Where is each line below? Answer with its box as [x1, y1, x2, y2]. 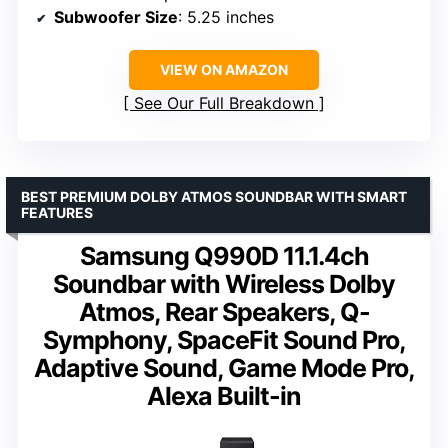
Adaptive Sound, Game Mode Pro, [33, 353, 415, 384]
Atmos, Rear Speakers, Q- [78, 297, 370, 328]
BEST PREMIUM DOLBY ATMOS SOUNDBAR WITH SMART [21, 188, 407, 206]
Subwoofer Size [54, 7, 178, 28]
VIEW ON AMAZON [160, 61, 288, 79]
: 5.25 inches [178, 7, 274, 28]
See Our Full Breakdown [134, 93, 314, 114]
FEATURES [21, 204, 93, 222]
